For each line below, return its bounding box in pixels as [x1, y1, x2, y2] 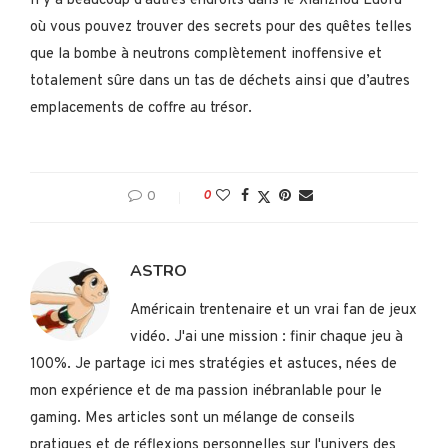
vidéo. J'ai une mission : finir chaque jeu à [130, 328, 403, 348]
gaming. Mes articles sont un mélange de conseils [30, 409, 355, 429]
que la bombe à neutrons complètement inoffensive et [30, 45, 382, 65]
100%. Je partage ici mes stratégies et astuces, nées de [30, 355, 397, 375]
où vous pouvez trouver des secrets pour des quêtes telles [30, 18, 412, 38]
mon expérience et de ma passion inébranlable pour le [30, 382, 382, 402]
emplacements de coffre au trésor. [30, 99, 252, 119]
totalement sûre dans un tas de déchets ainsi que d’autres [30, 72, 410, 92]
